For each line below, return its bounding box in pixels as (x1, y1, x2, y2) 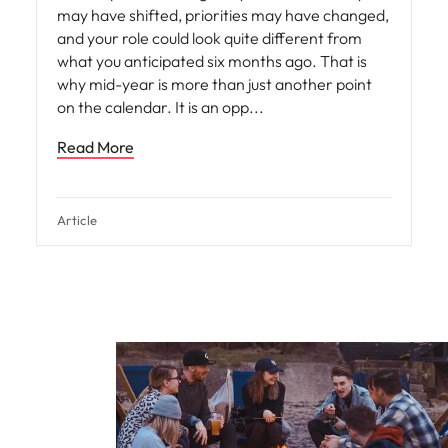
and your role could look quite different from (57, 28, 362, 48)
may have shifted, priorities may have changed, (57, 5, 389, 25)
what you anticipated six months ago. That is (57, 51, 367, 71)
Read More (57, 137, 134, 157)
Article (57, 212, 98, 228)
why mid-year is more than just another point (57, 74, 372, 94)
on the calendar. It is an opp (57, 97, 252, 117)
